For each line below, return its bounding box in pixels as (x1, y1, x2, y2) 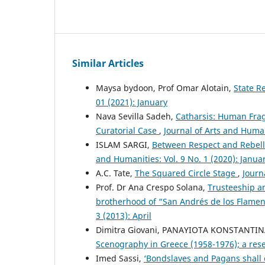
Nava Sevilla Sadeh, (96, 111, 176, 122)
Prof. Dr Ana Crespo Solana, (96, 182, 208, 193)
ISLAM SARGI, (96, 139, 152, 151)
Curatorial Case (96, 125, 159, 137)
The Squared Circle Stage (135, 167, 238, 179)
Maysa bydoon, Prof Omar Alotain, (96, 82, 234, 94)
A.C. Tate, (96, 167, 135, 179)
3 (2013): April (96, 210, 151, 222)
